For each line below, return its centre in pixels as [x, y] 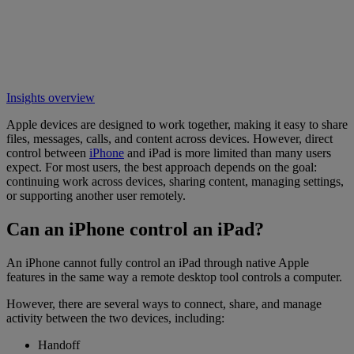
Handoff [59, 345]
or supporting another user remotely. [96, 195]
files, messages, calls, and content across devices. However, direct [169, 138]
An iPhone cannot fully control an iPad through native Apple [158, 262]
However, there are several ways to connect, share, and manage [164, 303]
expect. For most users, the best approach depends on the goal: [162, 167]
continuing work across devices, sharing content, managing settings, [175, 181]
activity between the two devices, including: [115, 318]
